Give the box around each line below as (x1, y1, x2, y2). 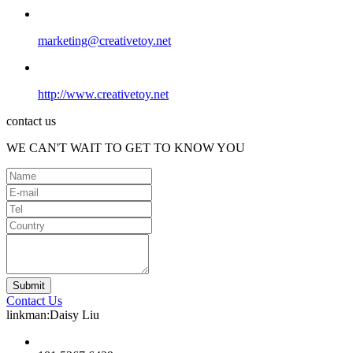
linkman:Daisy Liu (6, 307, 99, 321)
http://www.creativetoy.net (38, 87, 169, 101)
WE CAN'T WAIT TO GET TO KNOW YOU (6, 140, 245, 154)
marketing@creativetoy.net (38, 33, 171, 47)
